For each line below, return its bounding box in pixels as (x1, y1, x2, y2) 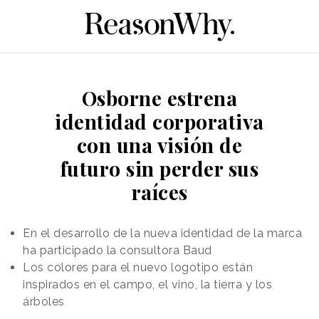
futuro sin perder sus (60, 155, 259, 182)
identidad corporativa (55, 108, 264, 135)
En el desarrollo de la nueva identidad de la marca (23, 226, 302, 240)
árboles (23, 294, 65, 308)
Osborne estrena (81, 84, 238, 111)
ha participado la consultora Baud (23, 243, 212, 257)
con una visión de (76, 131, 243, 158)
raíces (131, 178, 188, 205)
